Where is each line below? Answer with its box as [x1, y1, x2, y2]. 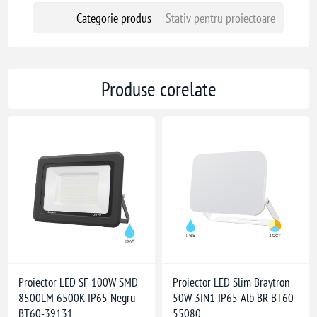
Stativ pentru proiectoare [165, 10, 275, 26]
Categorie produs [76, 10, 151, 26]
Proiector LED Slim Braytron [173, 274, 289, 290]
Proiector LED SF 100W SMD [18, 274, 139, 290]
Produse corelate [100, 76, 217, 102]
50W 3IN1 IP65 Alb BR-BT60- [173, 289, 297, 306]
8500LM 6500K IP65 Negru [18, 289, 136, 306]
